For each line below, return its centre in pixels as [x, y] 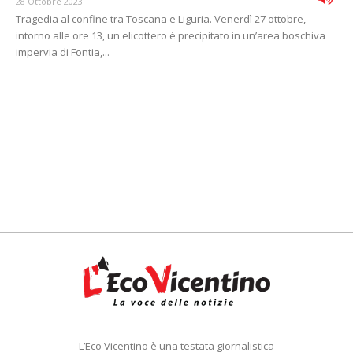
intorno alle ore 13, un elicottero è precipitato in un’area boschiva [171, 36]
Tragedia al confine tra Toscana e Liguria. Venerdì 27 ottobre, [161, 19]
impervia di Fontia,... [63, 52]
